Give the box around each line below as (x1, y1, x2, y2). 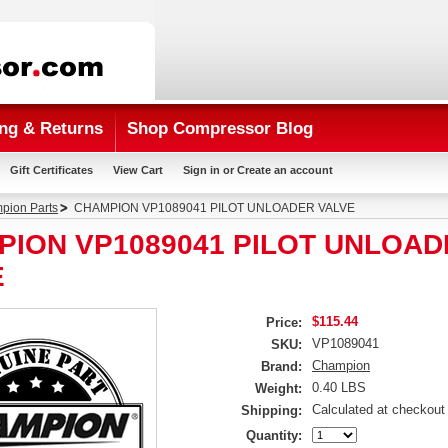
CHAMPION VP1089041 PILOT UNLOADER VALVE (74, 202, 355, 214)
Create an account (237, 164, 333, 176)
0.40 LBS (312, 380, 366, 395)
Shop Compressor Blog (127, 119, 313, 138)
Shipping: (241, 403, 302, 418)
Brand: (261, 359, 302, 374)
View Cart (113, 164, 163, 176)
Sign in (183, 164, 220, 176)
